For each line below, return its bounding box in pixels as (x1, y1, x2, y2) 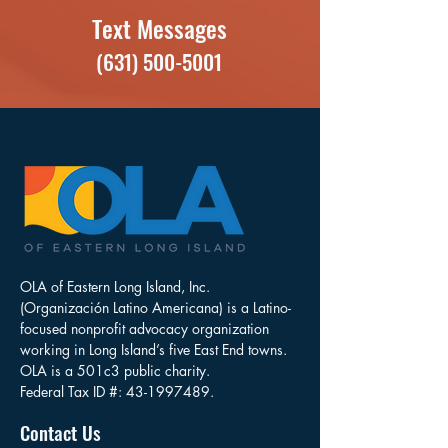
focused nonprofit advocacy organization (20, 318, 269, 338)
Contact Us (20, 417, 101, 446)
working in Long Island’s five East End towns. (20, 339, 287, 359)
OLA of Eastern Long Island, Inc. (20, 276, 210, 296)
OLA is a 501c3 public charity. (20, 360, 210, 380)
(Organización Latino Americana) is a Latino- (20, 297, 291, 317)
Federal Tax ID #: (20, 381, 126, 401)
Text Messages (91, 9, 227, 46)
